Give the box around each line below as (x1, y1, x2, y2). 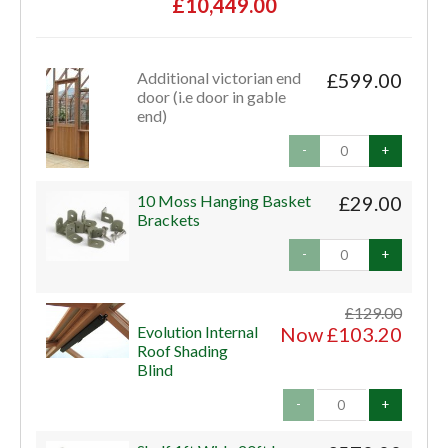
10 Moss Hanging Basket (137, 190, 312, 210)
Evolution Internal (137, 321, 259, 341)
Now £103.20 (279, 321, 402, 346)
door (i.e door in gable (137, 86, 287, 106)
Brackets (137, 209, 201, 229)
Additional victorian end (137, 67, 302, 87)
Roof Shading (137, 340, 229, 360)
